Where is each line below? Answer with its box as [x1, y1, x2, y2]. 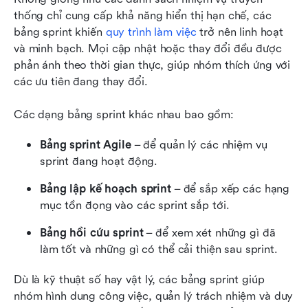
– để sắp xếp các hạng [170, 181, 290, 195]
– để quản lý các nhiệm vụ [131, 137, 267, 151]
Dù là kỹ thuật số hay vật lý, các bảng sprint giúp [14, 272, 265, 286]
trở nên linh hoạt [196, 25, 284, 38]
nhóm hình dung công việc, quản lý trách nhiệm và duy [14, 289, 294, 302]
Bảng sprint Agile [40, 137, 131, 151]
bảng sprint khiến [14, 25, 106, 38]
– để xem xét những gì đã [143, 225, 276, 239]
